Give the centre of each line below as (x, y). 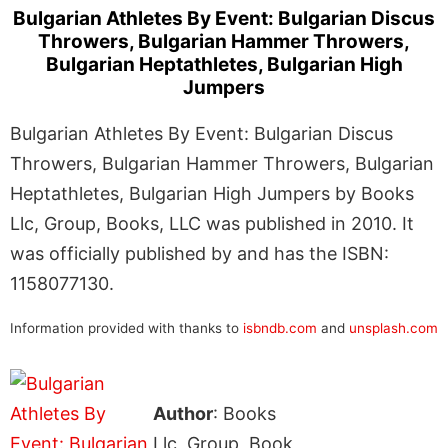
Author (182, 413)
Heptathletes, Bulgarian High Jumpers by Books (212, 193)
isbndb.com (280, 327)
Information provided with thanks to (126, 327)
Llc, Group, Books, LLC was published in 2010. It (212, 223)
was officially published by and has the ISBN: (199, 253)
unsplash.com (393, 327)
